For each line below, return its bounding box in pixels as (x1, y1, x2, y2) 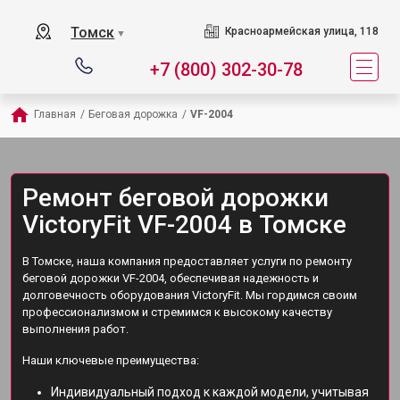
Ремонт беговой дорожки (22, 183, 329, 212)
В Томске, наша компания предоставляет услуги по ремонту (22, 254, 352, 268)
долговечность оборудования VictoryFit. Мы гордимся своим (22, 288, 357, 302)
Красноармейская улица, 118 (224, 25, 379, 37)
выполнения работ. (22, 322, 129, 336)
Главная (34, 108, 76, 121)
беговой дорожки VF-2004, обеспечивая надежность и (22, 271, 319, 285)
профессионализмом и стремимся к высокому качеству (22, 305, 332, 319)
